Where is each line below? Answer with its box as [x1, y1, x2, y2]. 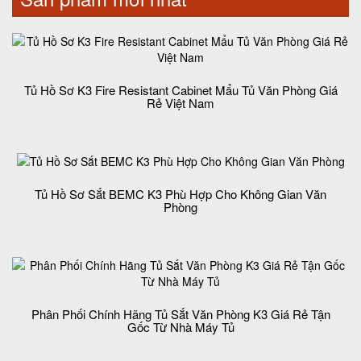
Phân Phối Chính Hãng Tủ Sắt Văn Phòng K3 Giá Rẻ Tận [31, 305, 330, 322]
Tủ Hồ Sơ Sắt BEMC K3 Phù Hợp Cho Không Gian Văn [35, 185, 326, 202]
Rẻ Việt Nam [147, 93, 214, 111]
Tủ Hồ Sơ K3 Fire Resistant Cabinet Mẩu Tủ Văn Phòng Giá [23, 81, 338, 98]
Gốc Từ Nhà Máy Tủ [127, 317, 234, 335]
